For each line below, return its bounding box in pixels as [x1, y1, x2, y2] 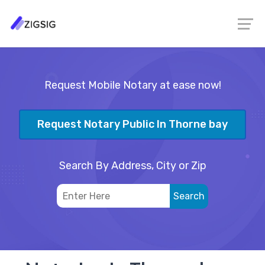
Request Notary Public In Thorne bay [37, 118, 228, 131]
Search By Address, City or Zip [59, 159, 206, 172]
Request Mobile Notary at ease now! [44, 79, 221, 92]
